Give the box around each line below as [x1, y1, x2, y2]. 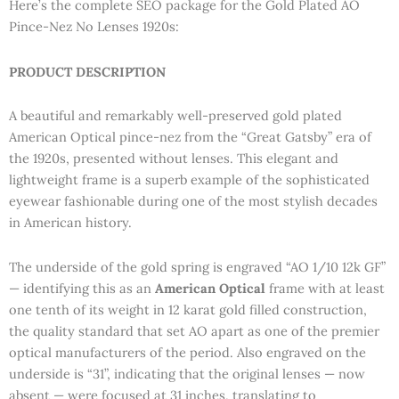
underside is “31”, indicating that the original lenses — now [9, 364, 365, 382]
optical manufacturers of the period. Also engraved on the [9, 343, 366, 361]
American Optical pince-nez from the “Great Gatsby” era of [9, 128, 371, 146]
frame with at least [265, 279, 385, 297]
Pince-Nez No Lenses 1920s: [9, 18, 179, 36]
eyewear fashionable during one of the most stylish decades [9, 192, 378, 210]
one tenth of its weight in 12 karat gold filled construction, [9, 300, 367, 318]
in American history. [9, 214, 132, 232]
